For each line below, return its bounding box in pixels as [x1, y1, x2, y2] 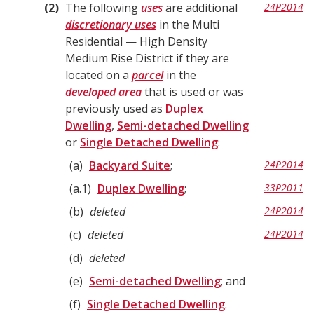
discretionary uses [65, 17, 156, 32]
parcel [132, 67, 163, 83]
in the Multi [156, 17, 219, 32]
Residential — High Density [65, 34, 207, 49]
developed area [65, 84, 142, 100]
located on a [65, 67, 132, 83]
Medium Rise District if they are [65, 50, 229, 66]
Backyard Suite [89, 158, 170, 173]
